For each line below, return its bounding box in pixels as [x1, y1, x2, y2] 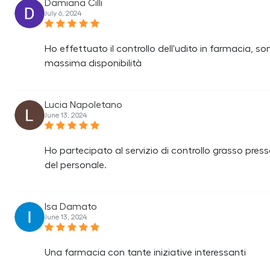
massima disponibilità [45, 58, 142, 68]
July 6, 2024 [45, 10, 81, 17]
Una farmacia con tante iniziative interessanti [45, 248, 246, 257]
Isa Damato [45, 202, 97, 212]
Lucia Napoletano [45, 100, 122, 110]
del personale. [45, 160, 107, 170]
